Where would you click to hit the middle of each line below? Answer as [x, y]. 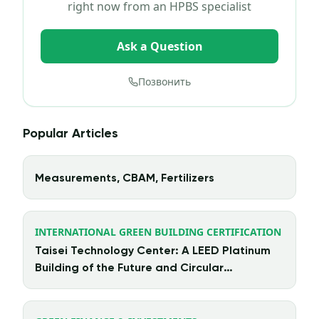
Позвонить [164, 82]
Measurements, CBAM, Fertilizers [125, 179]
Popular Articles [70, 134]
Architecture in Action [95, 286]
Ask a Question [159, 47]
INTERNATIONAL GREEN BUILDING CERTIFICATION [158, 232]
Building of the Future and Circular [129, 269]
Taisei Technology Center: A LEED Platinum [153, 252]
